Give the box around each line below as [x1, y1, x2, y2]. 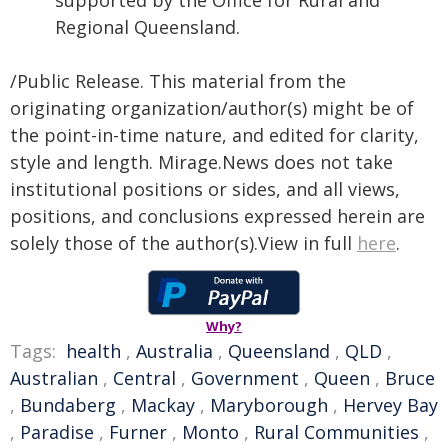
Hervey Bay [343, 393, 438, 417]
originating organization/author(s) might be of [10, 96, 414, 120]
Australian [10, 366, 98, 390]
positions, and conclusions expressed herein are [10, 204, 425, 228]
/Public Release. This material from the [10, 69, 346, 93]
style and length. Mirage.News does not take [10, 150, 393, 174]
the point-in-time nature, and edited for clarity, [10, 123, 419, 147]
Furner [109, 420, 167, 444]
